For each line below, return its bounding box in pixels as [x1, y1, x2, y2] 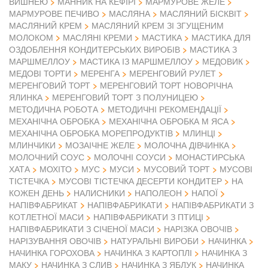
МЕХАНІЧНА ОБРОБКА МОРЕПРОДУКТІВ [9, 127, 173, 139]
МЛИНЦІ [182, 127, 215, 139]
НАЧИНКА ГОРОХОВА [9, 246, 95, 259]
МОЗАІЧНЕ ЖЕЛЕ [65, 139, 135, 151]
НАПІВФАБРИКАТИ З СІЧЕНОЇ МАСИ [9, 223, 154, 235]
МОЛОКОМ [9, 31, 53, 44]
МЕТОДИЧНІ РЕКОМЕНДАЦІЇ [108, 103, 221, 115]
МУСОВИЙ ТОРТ [144, 163, 210, 175]
